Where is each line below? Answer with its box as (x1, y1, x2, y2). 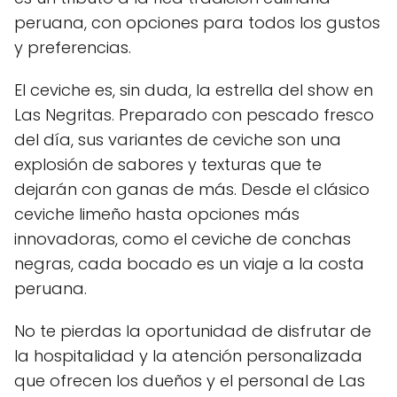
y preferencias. (14, 35, 131, 58)
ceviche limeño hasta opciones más (14, 202, 300, 225)
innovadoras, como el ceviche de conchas (14, 227, 351, 250)
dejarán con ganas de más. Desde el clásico (14, 177, 370, 200)
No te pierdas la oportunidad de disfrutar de (14, 319, 371, 342)
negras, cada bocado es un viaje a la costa (14, 252, 364, 275)
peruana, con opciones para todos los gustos (14, 11, 380, 34)
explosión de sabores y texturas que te (14, 152, 322, 175)
